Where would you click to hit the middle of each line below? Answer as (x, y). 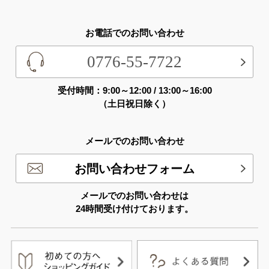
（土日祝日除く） (134, 104)
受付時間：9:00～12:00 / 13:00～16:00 (134, 91)
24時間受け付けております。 (134, 208)
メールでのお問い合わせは (134, 195)
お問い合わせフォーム (134, 168)
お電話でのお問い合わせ (134, 32)
